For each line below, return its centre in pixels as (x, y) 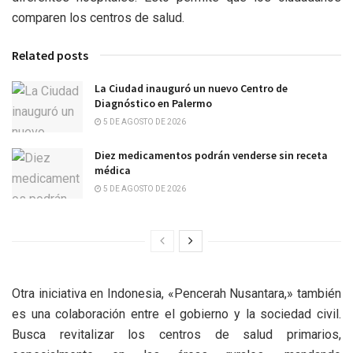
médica (113, 170)
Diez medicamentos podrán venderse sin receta (211, 155)
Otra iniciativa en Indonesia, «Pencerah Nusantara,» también (176, 293)
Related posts (50, 56)
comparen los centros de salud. (98, 18)
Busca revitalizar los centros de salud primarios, (176, 334)
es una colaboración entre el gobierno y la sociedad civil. (176, 314)
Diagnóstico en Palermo (153, 104)
